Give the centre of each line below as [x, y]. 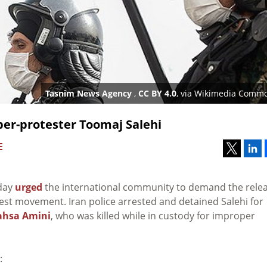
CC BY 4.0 [157, 93]
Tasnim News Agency [90, 93]
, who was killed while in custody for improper [153, 215]
